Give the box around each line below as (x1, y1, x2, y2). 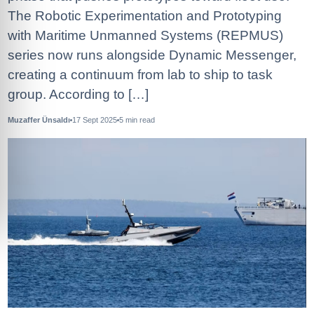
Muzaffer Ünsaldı (8, 116, 70, 124)
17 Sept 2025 (72, 116, 117, 124)
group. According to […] (8, 87, 149, 102)
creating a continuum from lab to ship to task (8, 67, 273, 82)
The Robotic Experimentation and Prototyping (8, 8, 282, 23)
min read (123, 116, 155, 124)
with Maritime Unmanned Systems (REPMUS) (8, 28, 283, 43)
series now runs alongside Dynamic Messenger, (8, 48, 296, 62)
